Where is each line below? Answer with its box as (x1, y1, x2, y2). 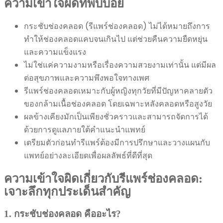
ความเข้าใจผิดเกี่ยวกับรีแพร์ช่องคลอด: (4, 172, 203, 185)
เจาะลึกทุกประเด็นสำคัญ (4, 185, 130, 198)
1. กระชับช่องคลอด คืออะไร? (4, 209, 121, 220)
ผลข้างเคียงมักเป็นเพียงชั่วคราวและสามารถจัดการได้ (24, 111, 208, 122)
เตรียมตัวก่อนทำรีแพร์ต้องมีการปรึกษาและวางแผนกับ (24, 136, 210, 148)
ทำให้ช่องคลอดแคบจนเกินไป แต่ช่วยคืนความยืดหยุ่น (24, 33, 208, 45)
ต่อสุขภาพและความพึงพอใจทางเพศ (24, 72, 149, 84)
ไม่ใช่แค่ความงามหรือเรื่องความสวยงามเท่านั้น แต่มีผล (24, 59, 216, 71)
